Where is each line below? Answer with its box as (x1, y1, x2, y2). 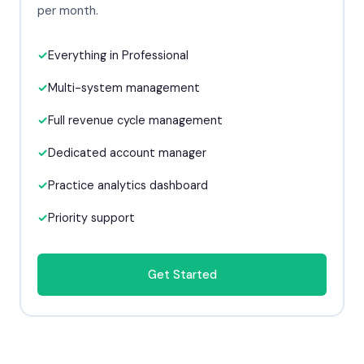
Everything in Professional (48, 48, 188, 63)
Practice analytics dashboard (48, 178, 208, 193)
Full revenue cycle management (48, 113, 223, 128)
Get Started (147, 266, 217, 282)
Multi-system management (48, 80, 200, 96)
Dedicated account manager (48, 145, 206, 161)
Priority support (48, 210, 135, 226)
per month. (37, 2, 98, 19)
